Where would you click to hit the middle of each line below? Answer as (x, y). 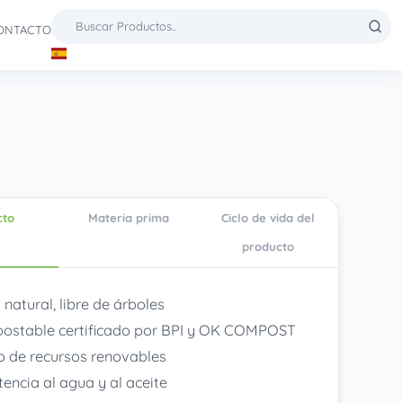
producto (269, 247)
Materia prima (128, 218)
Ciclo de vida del (269, 218)
